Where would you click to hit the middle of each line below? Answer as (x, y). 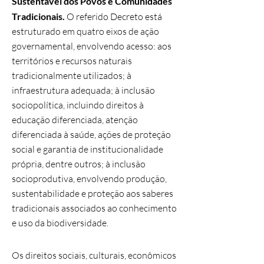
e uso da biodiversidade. (60, 223)
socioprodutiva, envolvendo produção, (89, 179)
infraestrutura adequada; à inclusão (83, 90)
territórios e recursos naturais (72, 61)
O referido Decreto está (113, 16)
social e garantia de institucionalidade (88, 149)
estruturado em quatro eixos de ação (85, 31)
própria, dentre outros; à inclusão (79, 164)
